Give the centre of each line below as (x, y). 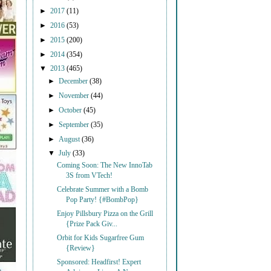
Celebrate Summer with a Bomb (103, 190)
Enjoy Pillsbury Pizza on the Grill (105, 214)
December (74, 82)
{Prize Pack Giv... (92, 224)
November (75, 96)
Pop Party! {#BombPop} (103, 200)
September (75, 125)
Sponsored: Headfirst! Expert (99, 262)
